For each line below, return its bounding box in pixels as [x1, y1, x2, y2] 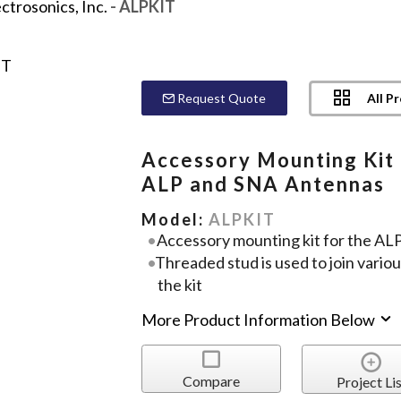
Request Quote [175, 90, 267, 106]
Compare [182, 371, 240, 389]
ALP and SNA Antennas [141, 171, 386, 196]
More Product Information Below [141, 310, 379, 330]
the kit [158, 274, 203, 294]
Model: [141, 209, 209, 229]
